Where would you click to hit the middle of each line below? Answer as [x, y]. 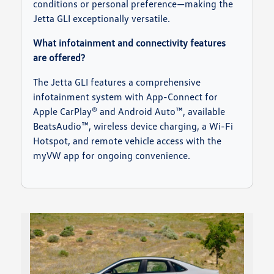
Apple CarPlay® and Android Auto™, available [129, 112]
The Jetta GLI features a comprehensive [117, 82]
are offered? [59, 58]
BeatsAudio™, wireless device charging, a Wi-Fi [133, 126]
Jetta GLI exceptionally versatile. [102, 19]
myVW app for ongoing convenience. [112, 156]
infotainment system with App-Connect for [126, 97]
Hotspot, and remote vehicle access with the [128, 141]
